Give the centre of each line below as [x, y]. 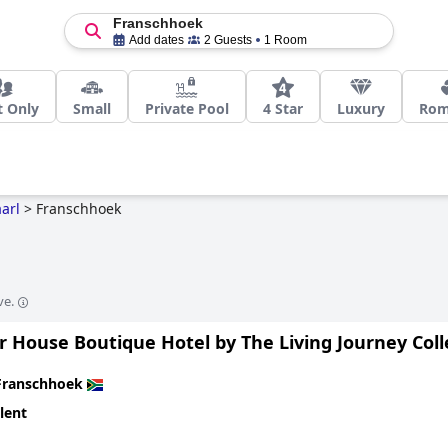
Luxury [361, 108]
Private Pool [187, 108]
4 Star [283, 108]
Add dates [156, 40]
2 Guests [227, 40]
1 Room [285, 40]
